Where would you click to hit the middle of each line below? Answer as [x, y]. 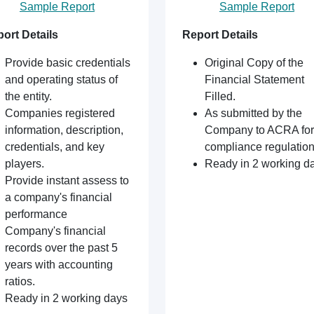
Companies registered [60, 113]
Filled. [220, 96]
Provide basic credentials [68, 63]
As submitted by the [253, 113]
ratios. [20, 281]
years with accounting [59, 265]
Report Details [220, 35]
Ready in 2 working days [66, 298]
